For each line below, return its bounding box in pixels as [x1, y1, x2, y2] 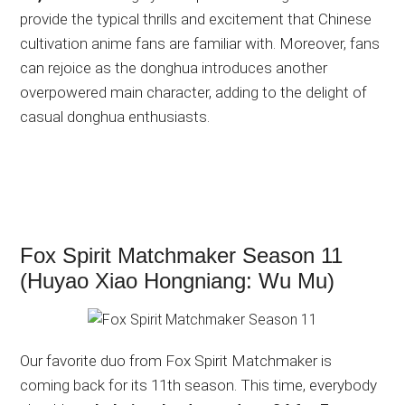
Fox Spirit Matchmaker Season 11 [20, 242, 344, 268]
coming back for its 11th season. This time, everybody [20, 375, 378, 394]
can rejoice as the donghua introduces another [20, 58, 328, 77]
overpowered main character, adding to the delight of [20, 82, 368, 101]
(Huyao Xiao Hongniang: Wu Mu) [20, 268, 335, 293]
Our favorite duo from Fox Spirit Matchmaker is [20, 351, 333, 370]
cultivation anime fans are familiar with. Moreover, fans [20, 33, 381, 52]
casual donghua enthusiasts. [20, 107, 211, 126]
